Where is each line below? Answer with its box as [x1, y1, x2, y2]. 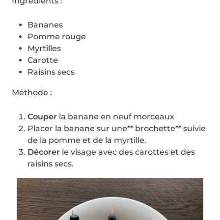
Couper [27, 111, 57, 121]
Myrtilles [27, 43, 61, 53]
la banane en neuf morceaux [57, 111, 174, 121]
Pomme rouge [27, 31, 86, 41]
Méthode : [12, 87, 52, 97]
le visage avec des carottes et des [60, 147, 195, 157]
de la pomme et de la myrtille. [27, 135, 146, 145]
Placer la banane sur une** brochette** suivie [27, 123, 206, 133]
